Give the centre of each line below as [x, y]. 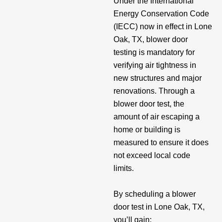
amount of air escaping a [156, 117]
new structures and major [157, 78]
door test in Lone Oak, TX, [159, 207]
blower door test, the [149, 104]
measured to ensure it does [161, 143]
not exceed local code [152, 156]
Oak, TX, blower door [150, 40]
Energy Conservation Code [161, 14]
